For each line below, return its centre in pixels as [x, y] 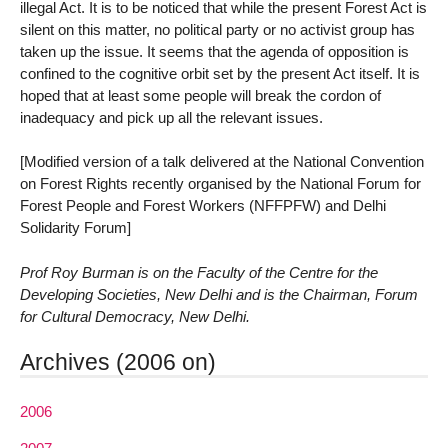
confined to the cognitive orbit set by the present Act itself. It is [220, 73]
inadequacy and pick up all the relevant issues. [171, 117]
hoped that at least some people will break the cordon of [200, 95]
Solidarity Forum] [75, 228]
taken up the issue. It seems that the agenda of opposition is [214, 51]
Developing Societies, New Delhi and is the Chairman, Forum [219, 295]
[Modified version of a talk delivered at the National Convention [222, 162]
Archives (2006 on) [118, 361]
